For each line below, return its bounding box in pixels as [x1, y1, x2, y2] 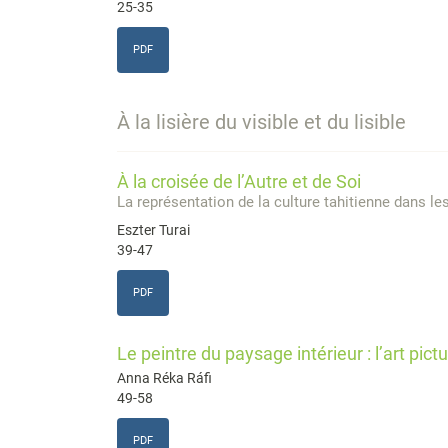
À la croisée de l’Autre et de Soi [117, 171, 361, 193]
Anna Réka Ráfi [117, 370, 212, 387]
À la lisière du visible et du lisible [117, 111, 406, 135]
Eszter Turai [117, 222, 190, 239]
